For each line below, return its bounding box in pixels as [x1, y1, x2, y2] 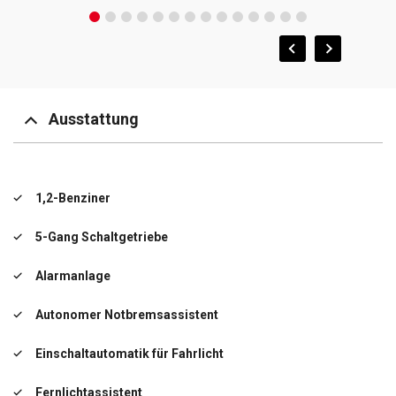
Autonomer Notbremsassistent [35, 307, 218, 322]
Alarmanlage [35, 268, 110, 283]
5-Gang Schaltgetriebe [35, 229, 168, 244]
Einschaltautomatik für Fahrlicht [35, 346, 224, 361]
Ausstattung [49, 110, 139, 129]
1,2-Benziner [35, 190, 110, 205]
